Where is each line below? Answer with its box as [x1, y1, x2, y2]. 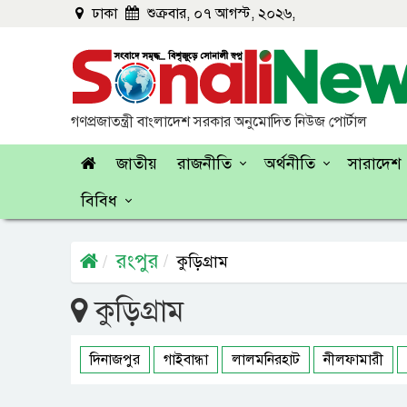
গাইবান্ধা [164, 351, 208, 369]
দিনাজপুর [90, 351, 140, 369]
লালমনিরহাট [232, 351, 300, 369]
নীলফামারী [323, 351, 383, 369]
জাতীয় [116, 154, 157, 174]
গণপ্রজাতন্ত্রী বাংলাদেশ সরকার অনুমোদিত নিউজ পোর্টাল [71, 113, 367, 131]
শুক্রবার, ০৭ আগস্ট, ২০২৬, [144, 5, 295, 23]
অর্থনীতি [264, 154, 315, 174]
